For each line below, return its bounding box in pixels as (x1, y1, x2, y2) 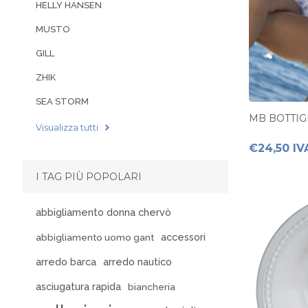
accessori (161, 230, 206, 243)
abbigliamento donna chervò (36, 206, 171, 218)
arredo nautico (103, 255, 172, 267)
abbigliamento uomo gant (36, 231, 154, 243)
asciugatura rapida (36, 280, 121, 292)
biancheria (128, 280, 175, 292)
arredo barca (36, 255, 96, 267)
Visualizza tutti (36, 121, 98, 133)
